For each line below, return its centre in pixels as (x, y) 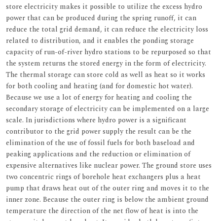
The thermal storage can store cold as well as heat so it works (106, 74)
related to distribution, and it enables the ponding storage (100, 40)
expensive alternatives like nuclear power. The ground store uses (109, 165)
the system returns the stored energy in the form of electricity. (106, 63)
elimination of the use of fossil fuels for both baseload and (100, 143)
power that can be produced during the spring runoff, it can (101, 18)
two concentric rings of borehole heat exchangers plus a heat (103, 177)
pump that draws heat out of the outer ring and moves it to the (108, 188)
